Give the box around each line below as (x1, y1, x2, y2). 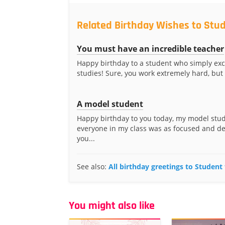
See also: (77, 162, 108, 171)
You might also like (69, 199, 155, 213)
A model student (77, 98, 143, 109)
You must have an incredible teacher (77, 43, 224, 54)
